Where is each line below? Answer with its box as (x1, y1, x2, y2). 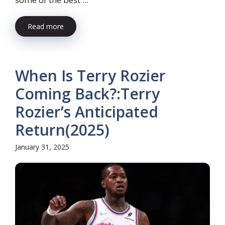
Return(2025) (15, 119, 109, 140)
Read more (28, 21, 64, 31)
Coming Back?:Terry (15, 83, 160, 104)
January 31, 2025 (15, 142, 69, 152)
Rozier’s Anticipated (15, 101, 158, 122)
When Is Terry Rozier (15, 65, 166, 86)
